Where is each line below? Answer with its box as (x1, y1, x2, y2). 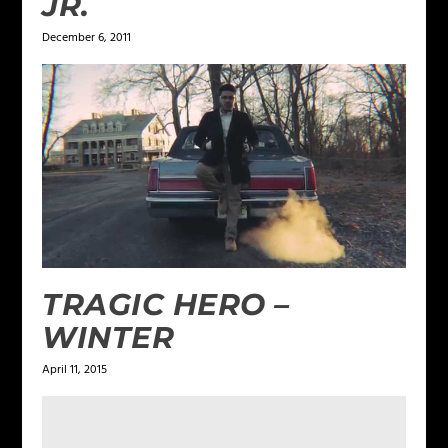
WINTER (42, 318, 175, 356)
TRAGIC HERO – (42, 285, 290, 323)
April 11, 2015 (42, 359, 108, 380)
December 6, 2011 (42, 27, 132, 48)
